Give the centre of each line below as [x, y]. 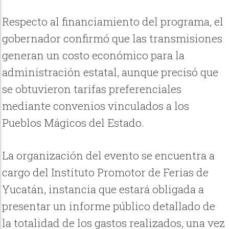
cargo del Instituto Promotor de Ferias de [106, 173]
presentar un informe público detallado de [109, 206]
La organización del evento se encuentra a [109, 156]
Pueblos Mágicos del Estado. [73, 122]
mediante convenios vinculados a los [96, 106]
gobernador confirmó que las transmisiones [112, 38]
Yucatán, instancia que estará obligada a [103, 189]
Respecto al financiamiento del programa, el [113, 21]
